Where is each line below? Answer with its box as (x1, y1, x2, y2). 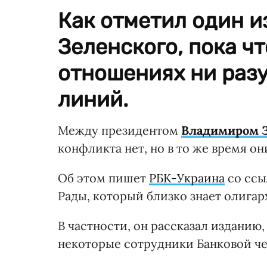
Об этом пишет (58, 170, 149, 186)
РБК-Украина (149, 170, 225, 186)
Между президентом (58, 123, 181, 138)
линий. (58, 86, 128, 113)
